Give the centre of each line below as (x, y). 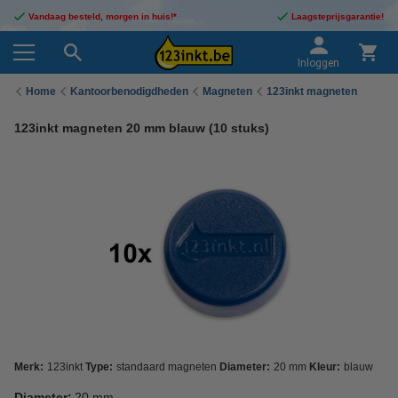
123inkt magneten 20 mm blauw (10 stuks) (142, 128)
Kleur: (325, 367)
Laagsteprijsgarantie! (338, 16)
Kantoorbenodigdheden (129, 91)
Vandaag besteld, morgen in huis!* (103, 16)
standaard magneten (167, 367)
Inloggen (318, 63)
